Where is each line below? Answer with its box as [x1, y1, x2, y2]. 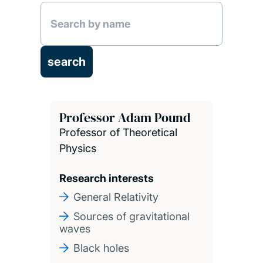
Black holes [73, 241, 129, 254]
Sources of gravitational [73, 210, 190, 222]
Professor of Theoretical [59, 126, 177, 139]
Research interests [59, 171, 154, 184]
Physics [59, 141, 96, 154]
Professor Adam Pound [59, 108, 191, 126]
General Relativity [73, 190, 159, 203]
